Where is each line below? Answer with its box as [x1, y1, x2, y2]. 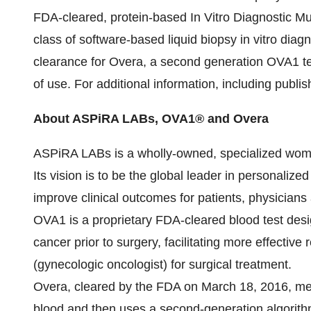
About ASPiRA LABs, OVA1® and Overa [33, 112, 269, 126]
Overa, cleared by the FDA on [33, 280, 201, 294]
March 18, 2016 [201, 280, 288, 294]
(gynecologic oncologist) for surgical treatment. [33, 258, 292, 271]
